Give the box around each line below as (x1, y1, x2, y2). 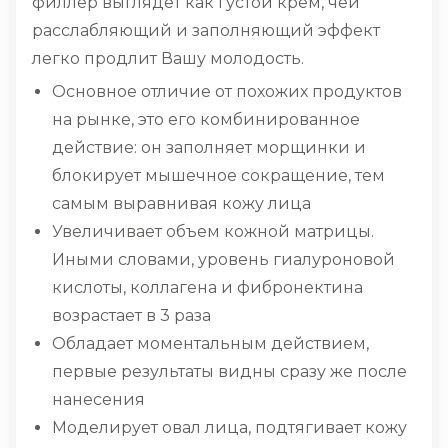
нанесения (52, 390, 145, 410)
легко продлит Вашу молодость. (32, 49, 304, 69)
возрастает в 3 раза (52, 306, 211, 326)
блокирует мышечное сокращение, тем (52, 166, 385, 186)
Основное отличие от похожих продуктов (52, 82, 402, 102)
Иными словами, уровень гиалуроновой (52, 250, 395, 270)
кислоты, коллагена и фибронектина (52, 278, 363, 298)
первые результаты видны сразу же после (52, 362, 407, 382)
